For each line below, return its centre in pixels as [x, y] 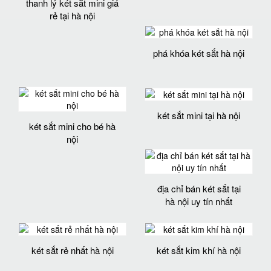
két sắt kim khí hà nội [199, 250]
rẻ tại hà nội [72, 15]
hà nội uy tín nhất [199, 201]
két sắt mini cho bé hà [72, 126]
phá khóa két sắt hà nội [199, 53]
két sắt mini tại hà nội [199, 115]
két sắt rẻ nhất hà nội [72, 250]
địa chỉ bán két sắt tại [199, 188]
